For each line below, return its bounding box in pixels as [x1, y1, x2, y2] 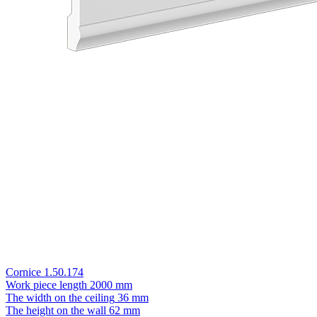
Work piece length [6, 278, 87, 291]
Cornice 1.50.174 [6, 265, 83, 278]
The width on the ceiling [6, 291, 115, 304]
